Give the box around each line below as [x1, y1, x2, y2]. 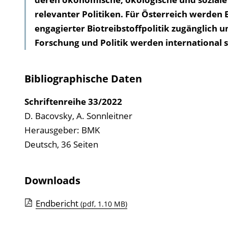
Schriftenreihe [24, 96, 88, 107]
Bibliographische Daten [24, 72, 142, 85]
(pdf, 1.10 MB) [80, 199, 127, 209]
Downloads [24, 174, 80, 187]
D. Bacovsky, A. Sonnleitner [24, 110, 132, 122]
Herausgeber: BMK [24, 124, 100, 136]
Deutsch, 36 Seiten [24, 138, 98, 150]
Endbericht [35, 197, 80, 209]
